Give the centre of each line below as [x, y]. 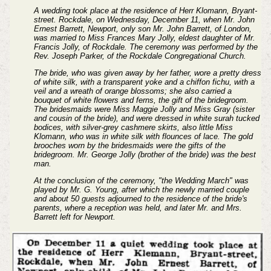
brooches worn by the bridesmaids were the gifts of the [129, 146]
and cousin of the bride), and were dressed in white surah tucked [146, 119]
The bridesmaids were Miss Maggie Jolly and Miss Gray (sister [144, 109]
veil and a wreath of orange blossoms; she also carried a [132, 91]
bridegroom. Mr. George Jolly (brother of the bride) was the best [145, 155]
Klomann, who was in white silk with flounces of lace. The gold [143, 137]
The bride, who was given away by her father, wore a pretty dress [147, 73]
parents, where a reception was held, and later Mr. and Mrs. [138, 207]
